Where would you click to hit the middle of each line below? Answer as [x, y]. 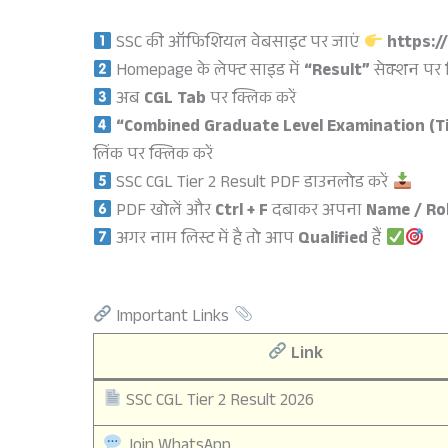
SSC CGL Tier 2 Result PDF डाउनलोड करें [252, 185]
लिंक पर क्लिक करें [153, 157]
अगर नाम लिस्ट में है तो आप [205, 241]
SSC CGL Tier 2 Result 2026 [217, 402]
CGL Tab [175, 101]
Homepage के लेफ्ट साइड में [208, 73]
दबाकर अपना [317, 213]
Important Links [173, 318]
